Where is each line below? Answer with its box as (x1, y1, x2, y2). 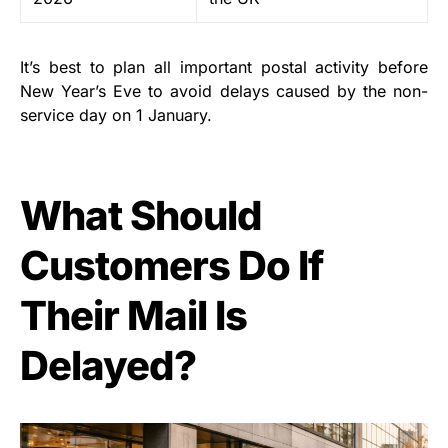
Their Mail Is (20, 290, 247, 340)
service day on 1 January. (20, 104, 212, 125)
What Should (20, 190, 262, 240)
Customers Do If (20, 240, 323, 290)
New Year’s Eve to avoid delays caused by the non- (20, 80, 428, 101)
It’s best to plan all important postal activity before (20, 56, 428, 77)
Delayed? (20, 340, 196, 390)
